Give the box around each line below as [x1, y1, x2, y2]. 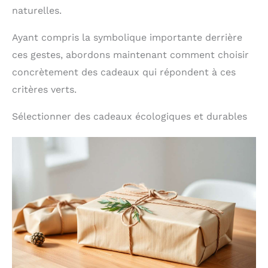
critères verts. [12, 83, 77, 95]
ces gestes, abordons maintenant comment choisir [12, 48, 249, 60]
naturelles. [12, 4, 62, 16]
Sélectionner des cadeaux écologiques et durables [12, 110, 247, 122]
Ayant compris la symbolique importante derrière [12, 31, 242, 43]
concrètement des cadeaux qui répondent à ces [12, 66, 236, 78]
